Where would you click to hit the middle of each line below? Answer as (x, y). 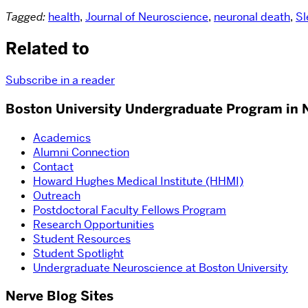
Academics (62, 137)
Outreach (57, 195)
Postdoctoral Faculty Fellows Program (130, 210)
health (64, 17)
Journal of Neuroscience (147, 17)
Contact (53, 166)
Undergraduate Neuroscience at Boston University (161, 267)
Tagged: (25, 17)
